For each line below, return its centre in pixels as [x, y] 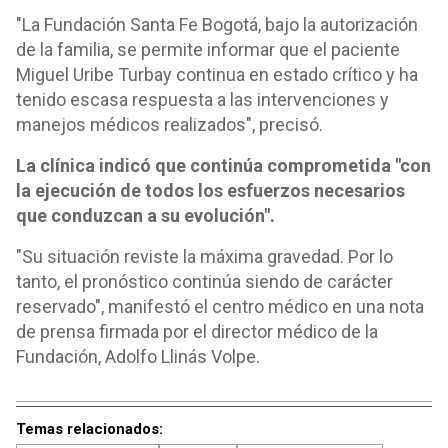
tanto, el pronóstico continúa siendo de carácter [204, 281]
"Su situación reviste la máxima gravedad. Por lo [204, 256]
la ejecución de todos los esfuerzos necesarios [210, 190]
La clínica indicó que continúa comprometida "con [223, 165]
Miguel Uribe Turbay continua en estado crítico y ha [217, 74]
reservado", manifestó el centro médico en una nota [220, 306]
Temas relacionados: [89, 429]
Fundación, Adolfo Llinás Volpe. [138, 356]
